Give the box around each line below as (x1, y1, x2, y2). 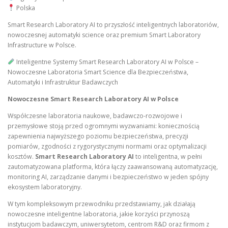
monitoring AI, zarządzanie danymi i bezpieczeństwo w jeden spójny (8, 173, 209, 181)
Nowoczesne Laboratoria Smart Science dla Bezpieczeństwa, (8, 67, 188, 76)
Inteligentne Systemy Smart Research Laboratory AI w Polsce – (14, 57, 198, 66)
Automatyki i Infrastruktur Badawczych (8, 77, 118, 87)
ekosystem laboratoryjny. (8, 183, 82, 191)
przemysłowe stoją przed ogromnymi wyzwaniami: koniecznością (8, 122, 199, 130)
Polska (14, 3, 35, 12)
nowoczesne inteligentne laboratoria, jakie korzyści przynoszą (8, 210, 190, 219)
